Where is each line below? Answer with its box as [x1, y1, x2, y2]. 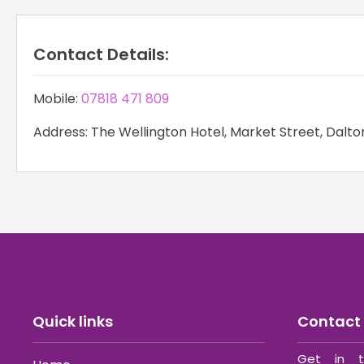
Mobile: [33, 89, 81, 109]
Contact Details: [33, 43, 169, 67]
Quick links [32, 311, 113, 332]
